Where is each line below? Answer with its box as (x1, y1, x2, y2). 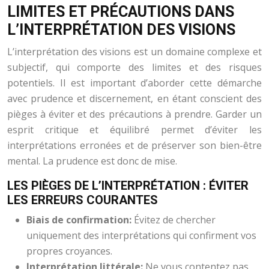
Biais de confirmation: (26, 213, 134, 226)
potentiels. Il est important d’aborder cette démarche (7, 76, 262, 89)
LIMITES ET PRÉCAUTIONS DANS (7, 3, 234, 20)
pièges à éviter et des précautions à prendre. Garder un (7, 107, 262, 121)
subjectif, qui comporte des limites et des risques (7, 61, 262, 74)
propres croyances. (26, 244, 112, 258)
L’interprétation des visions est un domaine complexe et (7, 45, 262, 58)
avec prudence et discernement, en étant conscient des (7, 92, 262, 105)
